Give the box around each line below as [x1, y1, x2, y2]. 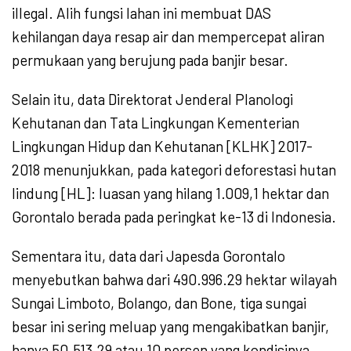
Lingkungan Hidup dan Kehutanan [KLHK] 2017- [12, 137, 313, 156]
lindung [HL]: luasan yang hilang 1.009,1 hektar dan [12, 184, 329, 203]
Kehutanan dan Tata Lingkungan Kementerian [12, 114, 299, 132]
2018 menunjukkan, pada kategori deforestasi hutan [12, 161, 336, 179]
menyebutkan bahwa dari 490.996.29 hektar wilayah [12, 270, 337, 289]
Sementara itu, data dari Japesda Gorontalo [12, 247, 285, 266]
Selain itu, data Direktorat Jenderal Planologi [12, 90, 293, 109]
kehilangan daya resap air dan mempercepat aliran [12, 27, 324, 46]
